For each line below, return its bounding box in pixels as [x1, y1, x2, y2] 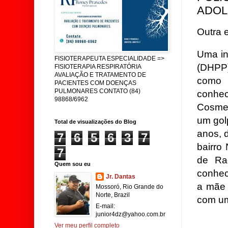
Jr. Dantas [106, 173, 135, 180]
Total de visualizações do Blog [54, 119, 136, 125]
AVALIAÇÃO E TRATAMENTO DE [54, 71, 146, 78]
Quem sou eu [54, 161, 91, 167]
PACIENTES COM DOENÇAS [54, 79, 136, 87]
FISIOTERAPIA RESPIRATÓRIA [54, 63, 141, 70]
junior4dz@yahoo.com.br [96, 211, 165, 218]
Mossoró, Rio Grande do [96, 183, 163, 190]
